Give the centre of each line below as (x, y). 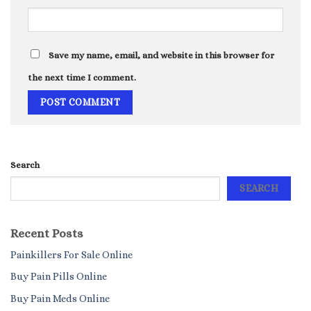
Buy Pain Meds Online (60, 299)
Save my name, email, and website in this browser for (161, 55)
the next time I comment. (82, 77)
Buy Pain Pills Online (59, 277)
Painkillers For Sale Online (72, 254)
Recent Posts (47, 233)
